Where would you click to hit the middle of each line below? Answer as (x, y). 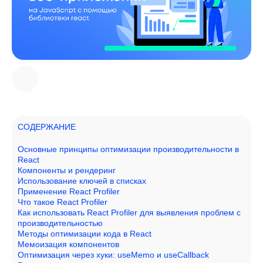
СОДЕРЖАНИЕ (47, 127)
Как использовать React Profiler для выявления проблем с (129, 213)
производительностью (60, 223)
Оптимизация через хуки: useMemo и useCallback (113, 255)
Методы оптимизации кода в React (85, 234)
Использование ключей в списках (82, 181)
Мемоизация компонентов (68, 244)
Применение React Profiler (69, 191)
